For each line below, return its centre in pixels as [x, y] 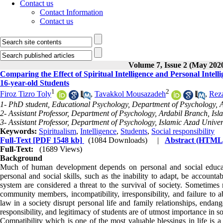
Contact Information [71, 12]
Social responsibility [183, 131]
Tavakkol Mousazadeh [130, 94]
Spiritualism [57, 131]
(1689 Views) [61, 149]
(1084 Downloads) [118, 140]
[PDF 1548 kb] [56, 140]
